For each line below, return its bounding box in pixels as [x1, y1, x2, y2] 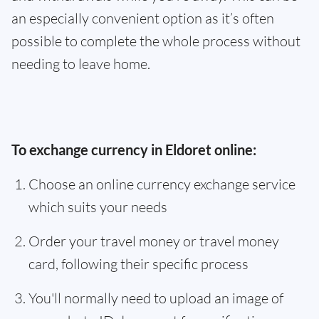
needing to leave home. [11, 55, 150, 73]
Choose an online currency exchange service [28, 175, 296, 193]
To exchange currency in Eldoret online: [11, 141, 256, 158]
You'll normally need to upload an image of [28, 289, 283, 307]
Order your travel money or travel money [28, 232, 279, 250]
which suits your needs [28, 198, 167, 216]
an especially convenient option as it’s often [11, 9, 274, 27]
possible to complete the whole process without [11, 32, 300, 50]
